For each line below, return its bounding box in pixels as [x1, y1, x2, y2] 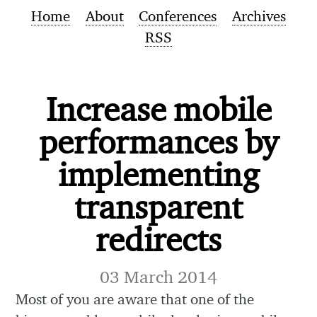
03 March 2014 [100, 266, 217, 288]
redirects [96, 219, 221, 258]
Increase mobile [45, 88, 272, 128]
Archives [231, 7, 286, 25]
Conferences [139, 7, 217, 25]
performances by [39, 121, 278, 161]
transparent [74, 186, 243, 226]
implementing [57, 154, 260, 193]
